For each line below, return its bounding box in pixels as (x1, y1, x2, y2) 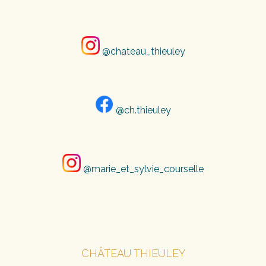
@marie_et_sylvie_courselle (81, 163, 204, 175)
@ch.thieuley (113, 104, 171, 116)
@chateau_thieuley (99, 46, 185, 58)
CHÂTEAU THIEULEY (81, 247, 185, 260)
